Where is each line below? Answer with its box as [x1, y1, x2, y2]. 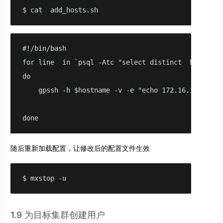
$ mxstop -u [22, 174, 66, 183]
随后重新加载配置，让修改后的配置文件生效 [10, 144, 150, 153]
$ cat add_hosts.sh [22, 6, 102, 14]
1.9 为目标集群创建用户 [10, 210, 105, 221]
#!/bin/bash [22, 44, 66, 53]
